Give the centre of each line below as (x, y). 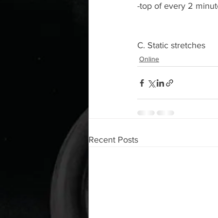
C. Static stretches (173, 45)
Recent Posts (113, 140)
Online (149, 59)
